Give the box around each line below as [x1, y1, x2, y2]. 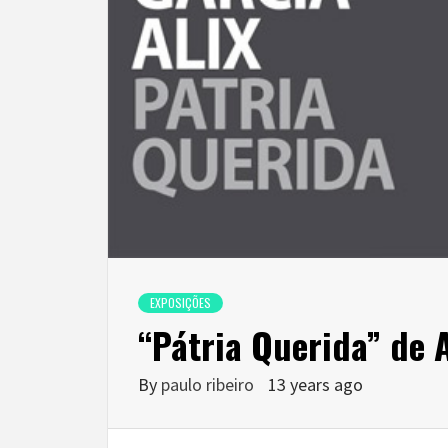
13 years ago [268, 373, 363, 397]
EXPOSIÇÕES [150, 294, 211, 312]
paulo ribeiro [161, 373, 258, 397]
